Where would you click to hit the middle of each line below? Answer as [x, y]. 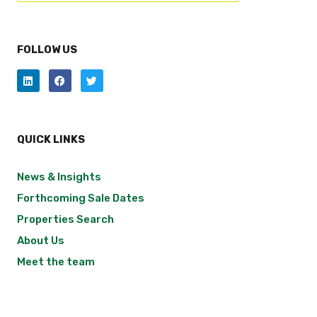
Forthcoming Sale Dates [80, 198]
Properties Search [65, 220]
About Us [40, 241]
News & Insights [59, 177]
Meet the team [56, 262]
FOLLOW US [47, 50]
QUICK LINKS [51, 140]
